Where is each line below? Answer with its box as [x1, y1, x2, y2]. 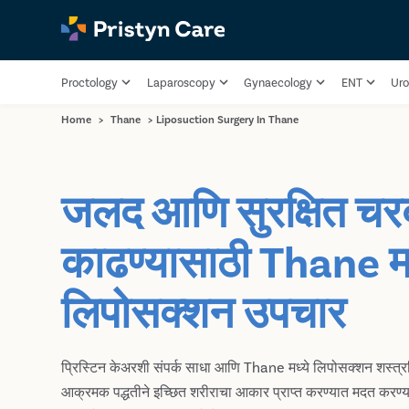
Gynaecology [244, 75, 313, 89]
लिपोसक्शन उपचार [61, 283, 347, 337]
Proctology [61, 75, 119, 89]
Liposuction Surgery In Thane [156, 112, 299, 125]
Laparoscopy [146, 75, 215, 89]
